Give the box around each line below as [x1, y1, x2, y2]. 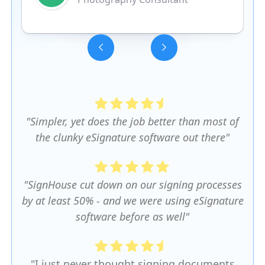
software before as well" [76, 209, 189, 224]
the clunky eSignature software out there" [35, 130, 230, 144]
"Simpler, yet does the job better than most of [26, 114, 239, 128]
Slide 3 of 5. [21, 49, 79, 63]
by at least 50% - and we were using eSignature [21, 193, 244, 208]
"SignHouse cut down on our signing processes [23, 177, 242, 192]
